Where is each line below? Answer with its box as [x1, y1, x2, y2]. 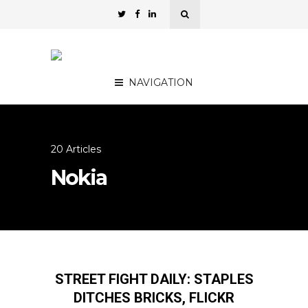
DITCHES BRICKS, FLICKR [74, 289, 234, 306]
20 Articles [51, 143, 101, 155]
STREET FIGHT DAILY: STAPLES [54, 271, 254, 287]
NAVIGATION [129, 76, 193, 89]
